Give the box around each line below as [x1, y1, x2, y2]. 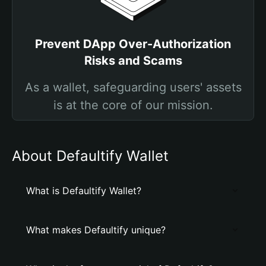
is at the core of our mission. [53, 98, 213, 112]
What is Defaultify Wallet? [26, 185, 141, 197]
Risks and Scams [84, 53, 182, 68]
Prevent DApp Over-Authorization [35, 37, 231, 51]
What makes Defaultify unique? [26, 224, 166, 236]
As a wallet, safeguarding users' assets [24, 80, 242, 94]
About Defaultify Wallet [12, 147, 169, 164]
